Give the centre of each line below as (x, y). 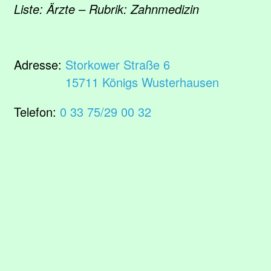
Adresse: (40, 64)
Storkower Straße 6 (118, 64)
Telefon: (37, 112)
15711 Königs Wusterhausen (142, 82)
